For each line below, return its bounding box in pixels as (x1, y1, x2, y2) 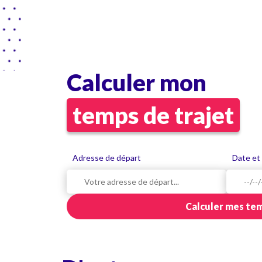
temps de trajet (73, 101, 234, 129)
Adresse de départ (73, 153, 141, 163)
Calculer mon (67, 68, 206, 96)
